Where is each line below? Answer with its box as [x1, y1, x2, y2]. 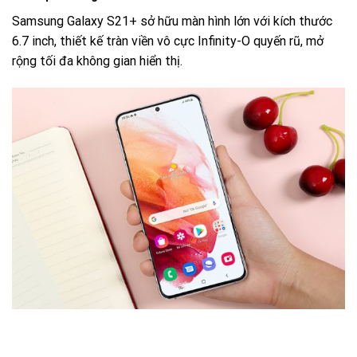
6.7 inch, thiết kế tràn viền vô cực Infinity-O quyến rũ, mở [12, 33, 324, 49]
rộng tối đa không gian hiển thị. [12, 53, 182, 69]
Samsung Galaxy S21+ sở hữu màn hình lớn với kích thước [12, 13, 332, 29]
